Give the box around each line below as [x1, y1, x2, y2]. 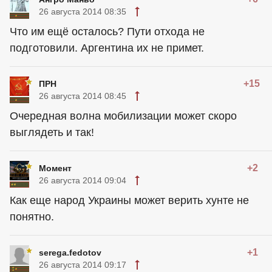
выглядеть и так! [10, 126, 94, 138]
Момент [39, 163, 72, 173]
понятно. [10, 211, 54, 223]
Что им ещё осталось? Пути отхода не [10, 25, 205, 38]
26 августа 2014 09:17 [39, 260, 126, 270]
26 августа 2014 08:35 [39, 7, 126, 16]
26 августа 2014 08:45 [39, 91, 126, 101]
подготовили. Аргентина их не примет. [10, 42, 204, 54]
